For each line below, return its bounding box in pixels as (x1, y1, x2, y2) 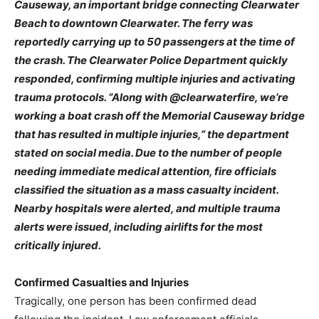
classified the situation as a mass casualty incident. (14, 183, 278, 197)
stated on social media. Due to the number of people (14, 146, 282, 159)
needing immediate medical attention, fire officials (14, 164, 276, 178)
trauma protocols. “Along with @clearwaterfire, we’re (14, 90, 288, 104)
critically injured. (14, 239, 101, 252)
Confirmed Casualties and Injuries (14, 276, 189, 289)
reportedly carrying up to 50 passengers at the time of (14, 35, 295, 48)
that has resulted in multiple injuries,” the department (14, 127, 289, 141)
